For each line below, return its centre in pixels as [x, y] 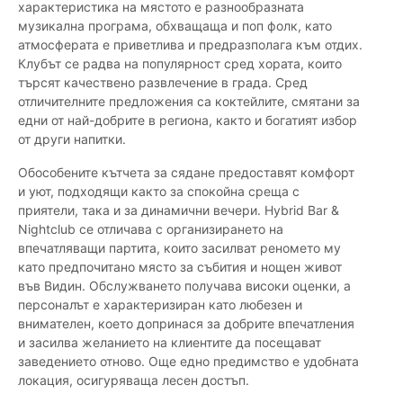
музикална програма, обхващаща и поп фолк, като [175, 26]
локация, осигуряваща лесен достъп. [134, 381]
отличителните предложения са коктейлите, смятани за [189, 102]
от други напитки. [72, 139]
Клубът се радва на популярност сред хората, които [180, 64]
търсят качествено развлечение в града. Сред [163, 83]
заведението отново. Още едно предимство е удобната [188, 362]
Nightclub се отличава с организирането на [151, 229]
